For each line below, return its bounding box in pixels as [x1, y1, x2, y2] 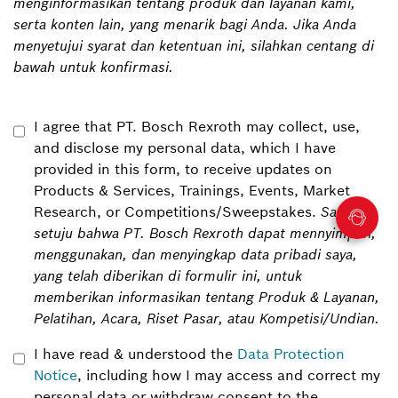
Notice [34, 366, 77, 384]
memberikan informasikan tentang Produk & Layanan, [34, 288, 379, 306]
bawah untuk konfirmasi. [13, 58, 173, 76]
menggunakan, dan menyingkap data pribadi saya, [34, 245, 357, 263]
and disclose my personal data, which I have [34, 139, 336, 156]
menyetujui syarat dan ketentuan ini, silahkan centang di [13, 36, 374, 54]
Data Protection [237, 345, 345, 362]
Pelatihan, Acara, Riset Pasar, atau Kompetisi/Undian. [34, 309, 379, 327]
